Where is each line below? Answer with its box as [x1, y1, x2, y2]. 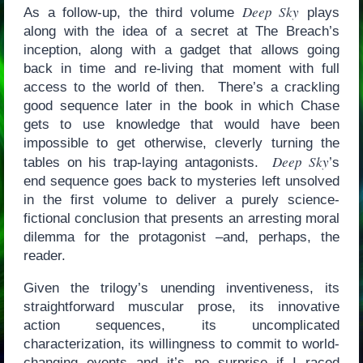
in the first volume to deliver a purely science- [23, 192, 340, 208]
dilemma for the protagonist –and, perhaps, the [23, 229, 340, 246]
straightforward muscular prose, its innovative [23, 299, 340, 315]
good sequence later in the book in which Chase [23, 98, 340, 114]
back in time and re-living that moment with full [23, 61, 340, 77]
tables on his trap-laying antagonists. [23, 155, 273, 171]
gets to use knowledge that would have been [23, 117, 340, 133]
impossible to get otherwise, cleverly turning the [23, 135, 340, 152]
